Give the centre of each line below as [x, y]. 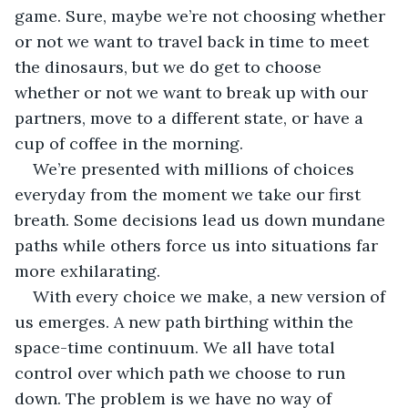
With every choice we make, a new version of [211, 296]
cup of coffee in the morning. [129, 143]
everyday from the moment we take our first [190, 194]
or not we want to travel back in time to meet [194, 41]
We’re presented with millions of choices [196, 168]
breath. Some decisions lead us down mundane [202, 219]
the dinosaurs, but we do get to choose [170, 66]
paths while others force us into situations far [199, 245]
